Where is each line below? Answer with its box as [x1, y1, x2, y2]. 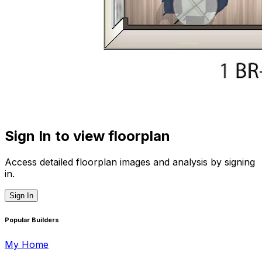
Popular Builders [5, 216, 59, 225]
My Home [5, 239, 49, 251]
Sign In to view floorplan [5, 127, 170, 145]
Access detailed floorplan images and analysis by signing [5, 156, 255, 168]
